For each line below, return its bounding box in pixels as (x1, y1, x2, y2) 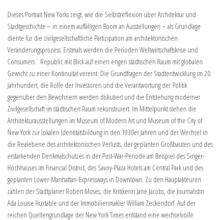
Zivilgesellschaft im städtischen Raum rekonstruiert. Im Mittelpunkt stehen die (7, 104, 196, 114)
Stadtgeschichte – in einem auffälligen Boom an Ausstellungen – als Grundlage (7, 21, 201, 31)
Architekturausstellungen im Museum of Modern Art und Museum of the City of (7, 115, 202, 126)
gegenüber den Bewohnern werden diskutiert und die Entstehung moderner (7, 92, 200, 102)
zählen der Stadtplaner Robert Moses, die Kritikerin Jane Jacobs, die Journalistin (7, 186, 204, 196)
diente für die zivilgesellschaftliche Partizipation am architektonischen (7, 33, 178, 43)
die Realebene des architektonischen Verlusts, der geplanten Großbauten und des (7, 139, 213, 149)
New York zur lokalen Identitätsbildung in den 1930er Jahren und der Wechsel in (7, 127, 208, 137)
